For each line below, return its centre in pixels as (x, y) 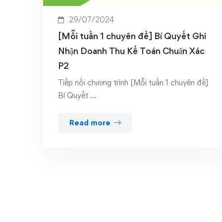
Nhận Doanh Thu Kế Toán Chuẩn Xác (131, 51)
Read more (90, 123)
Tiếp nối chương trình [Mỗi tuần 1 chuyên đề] (133, 83)
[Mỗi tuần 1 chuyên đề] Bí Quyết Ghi (132, 36)
